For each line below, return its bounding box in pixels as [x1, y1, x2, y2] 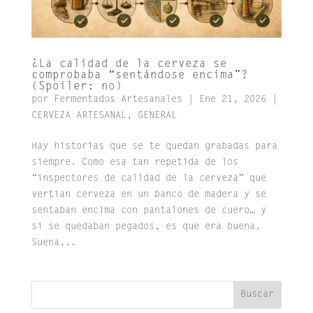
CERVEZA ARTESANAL [31, 111, 126, 122]
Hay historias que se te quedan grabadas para [31, 142, 277, 152]
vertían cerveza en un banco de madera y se [31, 190, 266, 201]
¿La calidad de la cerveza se [31, 59, 227, 71]
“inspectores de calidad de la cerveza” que [31, 174, 266, 184]
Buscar [240, 289, 275, 300]
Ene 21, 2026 [198, 95, 266, 105]
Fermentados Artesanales [53, 95, 182, 105]
